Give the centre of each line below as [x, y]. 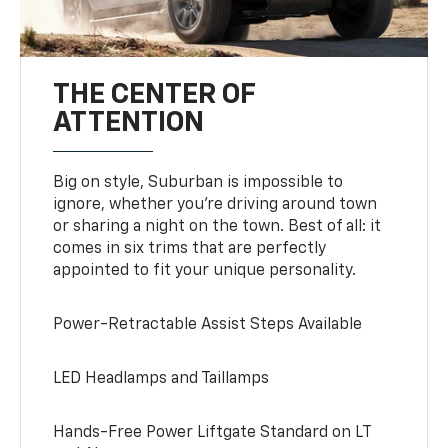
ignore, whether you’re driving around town [215, 204]
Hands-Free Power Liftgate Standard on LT [212, 432]
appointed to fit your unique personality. [205, 270]
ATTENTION [129, 122]
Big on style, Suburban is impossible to [198, 182]
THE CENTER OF [154, 94]
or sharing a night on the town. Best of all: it [217, 226]
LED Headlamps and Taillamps [161, 378]
